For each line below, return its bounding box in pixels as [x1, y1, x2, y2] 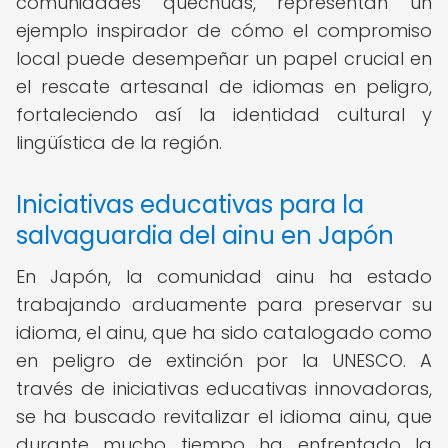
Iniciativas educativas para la [16, 188, 364, 221]
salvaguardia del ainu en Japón [16, 219, 394, 252]
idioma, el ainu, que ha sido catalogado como [16, 320, 432, 345]
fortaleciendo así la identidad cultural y [16, 102, 432, 127]
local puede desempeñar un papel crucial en [16, 46, 432, 71]
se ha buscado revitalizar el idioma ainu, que [16, 404, 432, 429]
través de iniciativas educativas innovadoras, [16, 376, 432, 401]
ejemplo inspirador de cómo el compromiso [16, 18, 432, 43]
